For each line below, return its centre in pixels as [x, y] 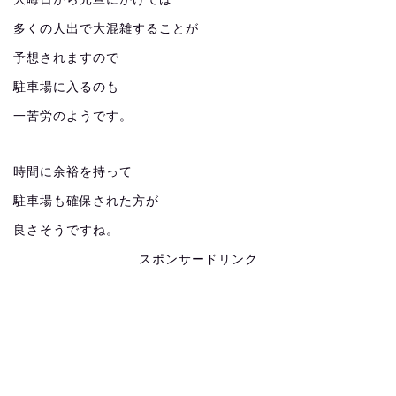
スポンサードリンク [198, 259]
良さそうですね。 [66, 230]
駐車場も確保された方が [86, 201]
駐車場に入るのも [66, 87]
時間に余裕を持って [73, 172]
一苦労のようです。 [73, 116]
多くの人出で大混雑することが [106, 29]
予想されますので [66, 58]
